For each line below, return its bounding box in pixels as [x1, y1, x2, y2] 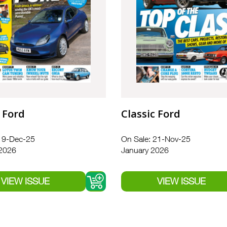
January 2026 [121, 145, 169, 155]
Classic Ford [121, 107, 180, 121]
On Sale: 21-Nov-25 [121, 134, 191, 144]
